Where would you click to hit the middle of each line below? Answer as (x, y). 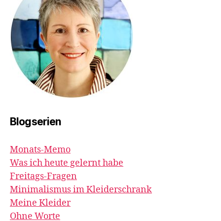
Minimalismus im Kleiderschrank (81, 190)
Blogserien (36, 122)
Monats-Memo (40, 150)
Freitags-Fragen (43, 176)
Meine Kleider (40, 203)
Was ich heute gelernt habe (67, 163)
